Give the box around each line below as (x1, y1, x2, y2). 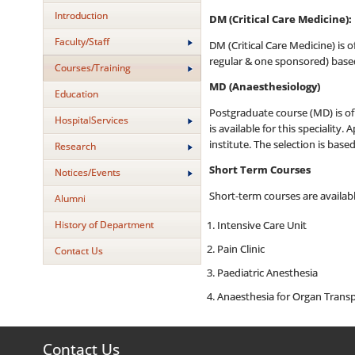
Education (54, 87, 98, 101)
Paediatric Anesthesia (216, 266, 318, 280)
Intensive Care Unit (216, 219, 307, 232)
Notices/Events (54, 166, 120, 179)
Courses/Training (54, 61, 131, 74)
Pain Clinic (216, 242, 265, 256)
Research (54, 139, 96, 153)
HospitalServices (54, 113, 128, 127)
